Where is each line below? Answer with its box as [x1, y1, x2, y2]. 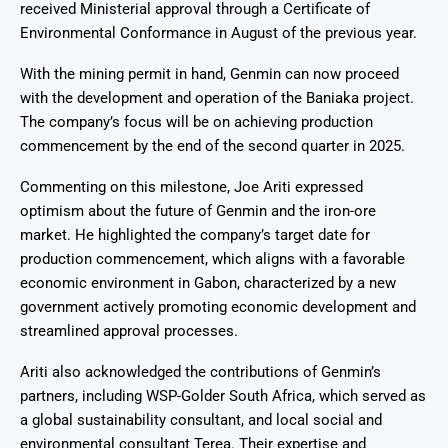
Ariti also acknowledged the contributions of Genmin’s [20, 363, 381, 382]
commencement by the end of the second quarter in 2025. [20, 137, 405, 156]
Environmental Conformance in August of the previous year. [20, 24, 417, 43]
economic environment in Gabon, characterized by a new [20, 274, 396, 293]
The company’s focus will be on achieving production [20, 113, 373, 132]
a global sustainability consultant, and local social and [20, 411, 382, 430]
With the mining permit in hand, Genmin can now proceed [20, 65, 399, 84]
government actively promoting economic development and [20, 298, 416, 317]
